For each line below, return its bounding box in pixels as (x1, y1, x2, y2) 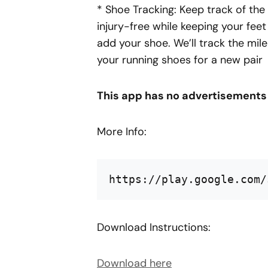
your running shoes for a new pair (97, 53, 263, 67)
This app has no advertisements (97, 89, 267, 103)
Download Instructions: (97, 220, 211, 234)
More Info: (97, 124, 147, 139)
